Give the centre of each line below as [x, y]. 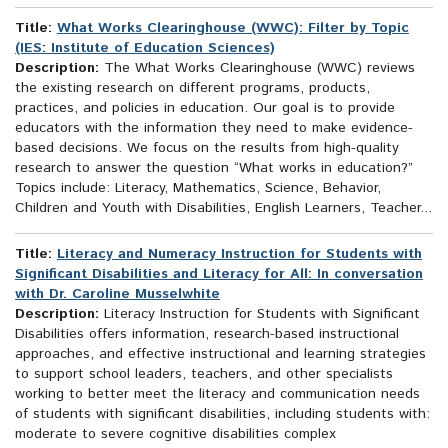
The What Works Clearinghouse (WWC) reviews [257, 68]
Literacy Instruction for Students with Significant [259, 314]
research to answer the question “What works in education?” [214, 168]
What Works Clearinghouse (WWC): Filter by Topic [233, 28]
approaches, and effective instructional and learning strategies [220, 354]
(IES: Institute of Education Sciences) [145, 48]
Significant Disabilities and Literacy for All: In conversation [219, 274]
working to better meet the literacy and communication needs [217, 394]
